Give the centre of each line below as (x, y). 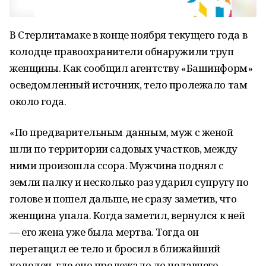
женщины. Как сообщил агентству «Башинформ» (131, 68)
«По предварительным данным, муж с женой (121, 132)
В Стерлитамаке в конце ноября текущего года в (129, 35)
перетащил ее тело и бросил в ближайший (115, 248)
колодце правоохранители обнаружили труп (122, 51)
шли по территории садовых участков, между (123, 149)
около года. (38, 101)
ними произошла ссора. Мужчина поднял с (117, 165)
